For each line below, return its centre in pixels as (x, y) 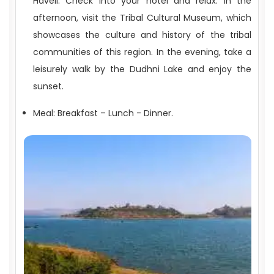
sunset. (48, 86)
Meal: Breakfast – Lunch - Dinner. (103, 113)
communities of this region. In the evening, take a (142, 52)
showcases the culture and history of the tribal (142, 35)
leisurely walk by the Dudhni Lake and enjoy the (142, 69)
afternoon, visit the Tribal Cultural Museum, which (142, 18)
